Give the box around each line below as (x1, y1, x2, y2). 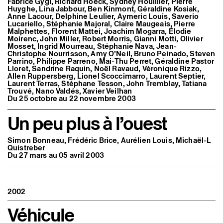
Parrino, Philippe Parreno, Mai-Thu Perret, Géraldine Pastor (7, 55, 214, 66)
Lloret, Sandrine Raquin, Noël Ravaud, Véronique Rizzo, (7, 63, 202, 74)
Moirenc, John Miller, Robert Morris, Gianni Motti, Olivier (7, 33, 203, 44)
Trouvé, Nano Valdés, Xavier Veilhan (7, 85, 132, 96)
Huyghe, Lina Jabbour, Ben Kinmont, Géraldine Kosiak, (7, 3, 199, 14)
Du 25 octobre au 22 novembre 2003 (7, 93, 136, 104)
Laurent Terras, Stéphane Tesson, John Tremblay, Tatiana (7, 78, 207, 89)
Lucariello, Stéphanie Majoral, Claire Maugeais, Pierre (7, 18, 196, 29)
